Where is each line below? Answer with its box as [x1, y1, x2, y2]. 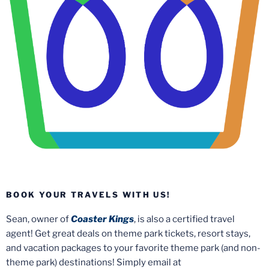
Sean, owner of [6, 213, 71, 225]
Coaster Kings [71, 213, 134, 225]
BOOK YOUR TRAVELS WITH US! [6, 190, 171, 200]
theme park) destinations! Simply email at [6, 256, 181, 268]
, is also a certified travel [134, 213, 235, 225]
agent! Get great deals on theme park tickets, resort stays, [6, 228, 250, 239]
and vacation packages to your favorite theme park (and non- [6, 242, 261, 253]
